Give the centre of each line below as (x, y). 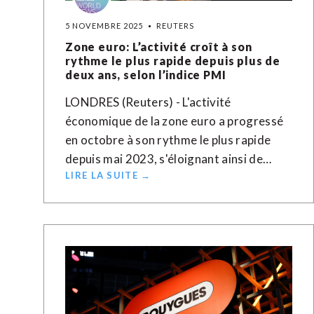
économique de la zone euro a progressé (175, 121)
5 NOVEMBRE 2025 (104, 26)
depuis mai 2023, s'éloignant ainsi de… (169, 159)
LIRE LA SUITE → (108, 175)
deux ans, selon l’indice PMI (146, 75)
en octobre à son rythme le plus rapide (168, 140)
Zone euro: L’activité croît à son (159, 47)
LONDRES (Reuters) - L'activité (148, 102)
